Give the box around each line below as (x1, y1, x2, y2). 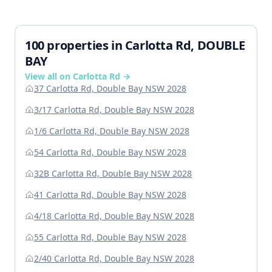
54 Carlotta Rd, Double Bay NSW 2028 (34, 146, 186, 158)
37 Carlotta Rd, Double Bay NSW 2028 (34, 83, 186, 95)
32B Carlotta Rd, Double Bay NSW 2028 (34, 168, 192, 180)
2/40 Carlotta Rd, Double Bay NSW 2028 (34, 253, 194, 265)
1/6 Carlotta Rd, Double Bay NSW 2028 (34, 125, 189, 137)
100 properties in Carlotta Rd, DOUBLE (25, 37, 245, 54)
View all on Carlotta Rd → (25, 70, 131, 83)
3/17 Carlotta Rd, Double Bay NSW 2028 (34, 104, 194, 116)
